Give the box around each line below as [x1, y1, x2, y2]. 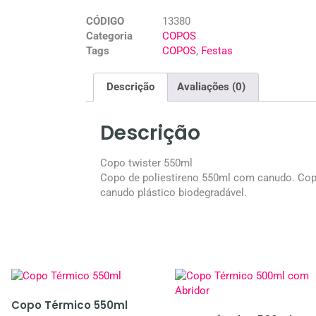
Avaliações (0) [177, 80, 245, 93]
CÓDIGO [86, 14, 124, 28]
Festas [201, 44, 233, 57]
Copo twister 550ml [100, 156, 193, 169]
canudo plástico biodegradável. [100, 186, 247, 199]
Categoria [86, 29, 133, 42]
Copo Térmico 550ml [11, 298, 128, 313]
